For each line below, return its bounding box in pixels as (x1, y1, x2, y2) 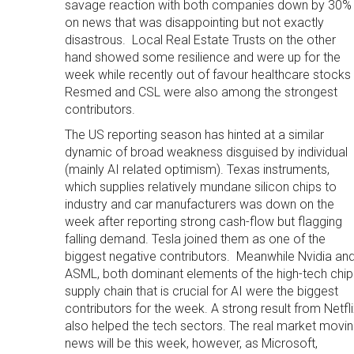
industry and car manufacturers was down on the (64, 197, 334, 212)
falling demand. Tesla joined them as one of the (64, 232, 326, 247)
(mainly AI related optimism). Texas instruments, (64, 162, 330, 177)
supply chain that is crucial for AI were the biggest (64, 284, 338, 299)
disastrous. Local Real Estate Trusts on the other (64, 32, 336, 47)
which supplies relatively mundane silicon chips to (64, 179, 337, 194)
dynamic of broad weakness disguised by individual (64, 145, 348, 160)
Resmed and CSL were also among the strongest (64, 85, 337, 100)
